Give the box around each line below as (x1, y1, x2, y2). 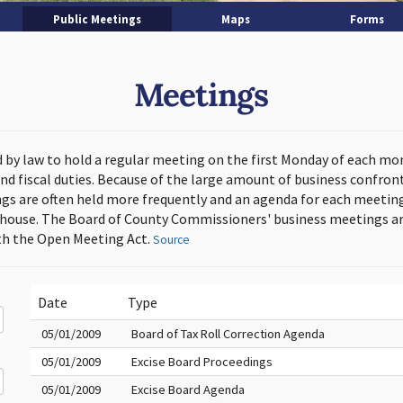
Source (153, 232, 190, 247)
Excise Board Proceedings (130, 354, 273, 370)
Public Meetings (52, 12, 141, 26)
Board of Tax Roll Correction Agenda (130, 326, 325, 342)
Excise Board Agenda (130, 381, 245, 398)
